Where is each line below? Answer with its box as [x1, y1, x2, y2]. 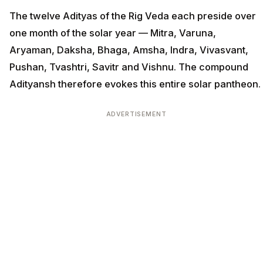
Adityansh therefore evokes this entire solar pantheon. [9, 78, 261, 90]
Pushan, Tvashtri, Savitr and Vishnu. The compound [9, 61, 248, 73]
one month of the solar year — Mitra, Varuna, [9, 27, 216, 39]
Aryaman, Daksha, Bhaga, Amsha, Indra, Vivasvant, [9, 44, 248, 56]
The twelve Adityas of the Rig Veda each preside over [9, 10, 256, 22]
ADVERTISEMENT [106, 110, 167, 119]
